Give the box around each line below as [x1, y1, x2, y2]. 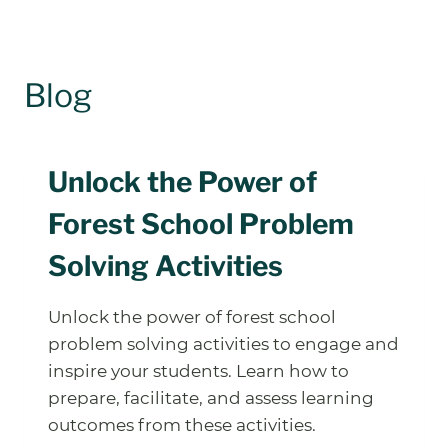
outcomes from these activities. [48, 414, 316, 435]
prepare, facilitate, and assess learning [48, 387, 374, 408]
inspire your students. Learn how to [48, 360, 349, 381]
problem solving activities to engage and [48, 333, 399, 354]
